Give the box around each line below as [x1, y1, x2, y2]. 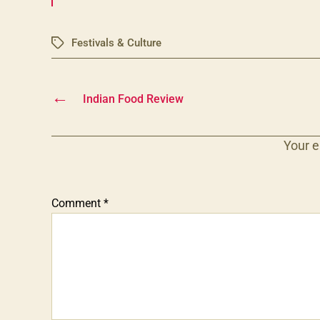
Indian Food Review [82, 91, 184, 106]
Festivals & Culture [71, 36, 161, 49]
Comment [51, 196, 104, 210]
